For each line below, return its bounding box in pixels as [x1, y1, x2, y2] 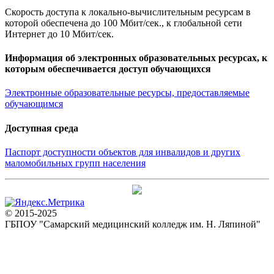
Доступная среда [5, 122, 78, 133]
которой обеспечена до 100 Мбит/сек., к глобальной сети [5, 17, 242, 28]
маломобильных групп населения [5, 157, 146, 168]
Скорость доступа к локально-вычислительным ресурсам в [5, 6, 251, 17]
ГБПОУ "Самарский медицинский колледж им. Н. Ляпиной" [5, 218, 261, 229]
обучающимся [5, 98, 63, 109]
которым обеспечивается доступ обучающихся [5, 63, 211, 74]
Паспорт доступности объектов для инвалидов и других [5, 146, 240, 157]
